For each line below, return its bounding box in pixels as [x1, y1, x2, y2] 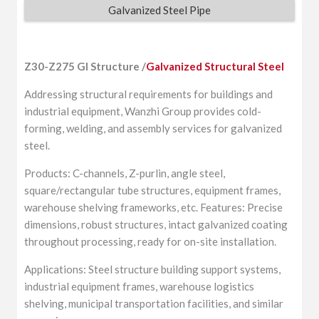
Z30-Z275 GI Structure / [24, 59, 147, 73]
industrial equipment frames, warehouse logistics [24, 279, 255, 293]
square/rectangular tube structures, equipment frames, [24, 183, 281, 197]
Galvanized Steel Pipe [108, 4, 211, 17]
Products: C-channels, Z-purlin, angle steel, [24, 166, 226, 179]
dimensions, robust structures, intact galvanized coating [24, 217, 288, 231]
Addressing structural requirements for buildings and [24, 87, 273, 100]
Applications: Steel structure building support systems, [24, 262, 281, 276]
